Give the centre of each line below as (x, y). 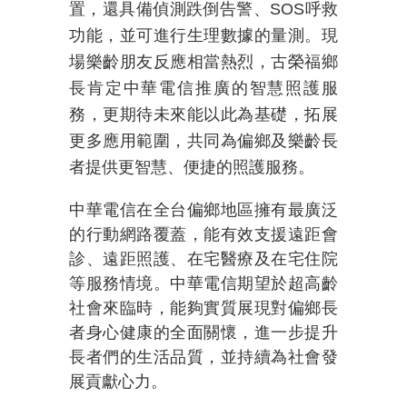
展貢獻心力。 (118, 382)
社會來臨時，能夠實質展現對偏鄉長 (203, 308)
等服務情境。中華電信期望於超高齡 (203, 283)
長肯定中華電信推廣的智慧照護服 (203, 88)
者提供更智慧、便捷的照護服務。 (192, 167)
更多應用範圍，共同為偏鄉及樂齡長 (203, 141)
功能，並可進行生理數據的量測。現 (203, 35)
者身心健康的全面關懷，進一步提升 (203, 333)
